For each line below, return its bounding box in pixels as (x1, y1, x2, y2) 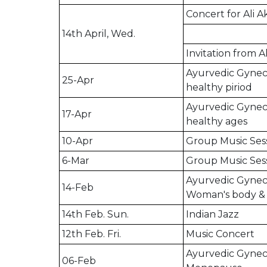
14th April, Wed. (62, 28, 135, 40)
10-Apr (62, 135, 93, 147)
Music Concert (186, 228, 254, 240)
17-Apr (62, 108, 92, 120)
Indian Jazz (186, 209, 239, 221)
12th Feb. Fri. (62, 228, 121, 240)
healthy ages (186, 116, 247, 128)
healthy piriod (186, 82, 252, 94)
